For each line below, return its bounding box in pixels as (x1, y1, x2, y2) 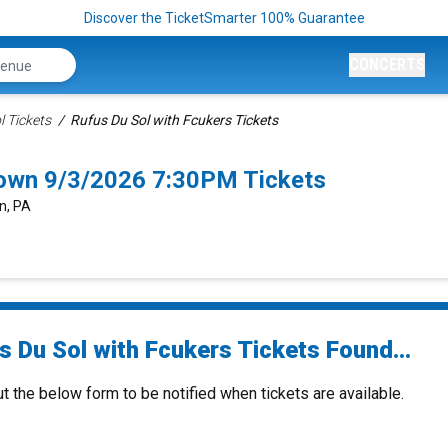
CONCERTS (349, 55, 425, 74)
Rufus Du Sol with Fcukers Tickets (70, 112, 278, 128)
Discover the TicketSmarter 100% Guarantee (83, 10, 365, 26)
